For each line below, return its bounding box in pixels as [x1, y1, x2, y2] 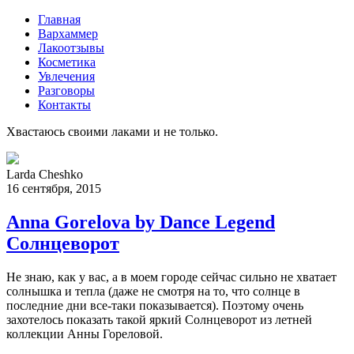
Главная [38, 13, 81, 26]
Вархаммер [38, 27, 98, 40]
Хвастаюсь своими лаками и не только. [6, 125, 218, 138]
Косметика [38, 55, 96, 69]
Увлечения [38, 70, 95, 83]
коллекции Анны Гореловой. [6, 326, 163, 341]
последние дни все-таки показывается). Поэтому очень [6, 298, 303, 312]
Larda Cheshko [6, 168, 83, 181]
